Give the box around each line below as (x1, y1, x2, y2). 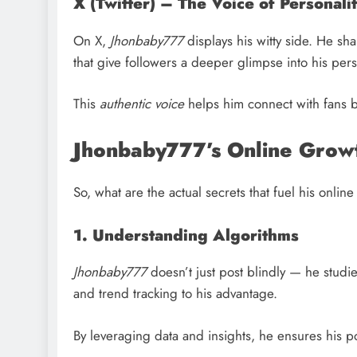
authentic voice (100, 94, 184, 114)
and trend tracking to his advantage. (73, 284, 277, 304)
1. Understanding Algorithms (73, 223, 299, 246)
